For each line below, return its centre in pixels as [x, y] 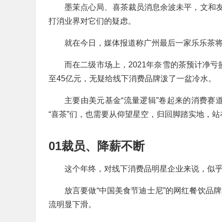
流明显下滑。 [72, 204]
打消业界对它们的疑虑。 [92, 21]
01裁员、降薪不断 [97, 146]
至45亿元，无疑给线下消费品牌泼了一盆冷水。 [132, 79]
